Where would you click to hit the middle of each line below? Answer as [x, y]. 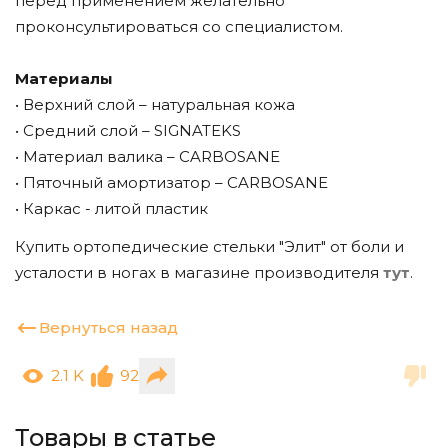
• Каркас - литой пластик [111, 209]
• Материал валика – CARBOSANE [147, 157]
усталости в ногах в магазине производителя [199, 272]
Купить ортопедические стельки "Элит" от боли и [209, 246]
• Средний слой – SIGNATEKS [128, 131]
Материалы [64, 79]
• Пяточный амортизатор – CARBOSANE [171, 183]
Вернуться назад [108, 327]
